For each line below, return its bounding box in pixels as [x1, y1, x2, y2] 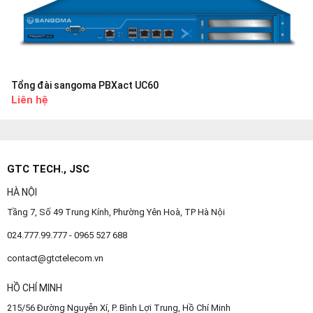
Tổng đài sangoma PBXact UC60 [11, 80, 159, 92]
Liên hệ [11, 94, 48, 107]
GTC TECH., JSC [7, 163, 89, 176]
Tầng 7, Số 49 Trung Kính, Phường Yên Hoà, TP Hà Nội [7, 207, 225, 218]
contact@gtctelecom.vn [7, 253, 103, 264]
